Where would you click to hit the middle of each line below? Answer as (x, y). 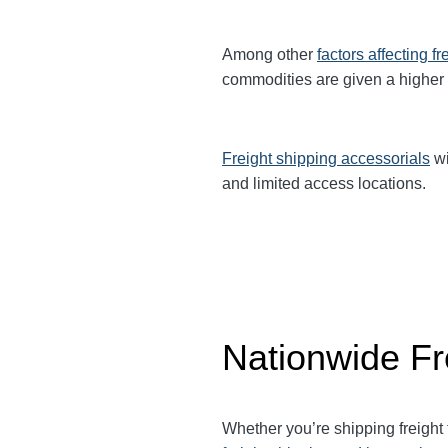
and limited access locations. (324, 183)
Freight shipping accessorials (326, 158)
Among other (269, 54)
